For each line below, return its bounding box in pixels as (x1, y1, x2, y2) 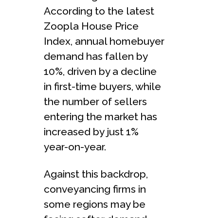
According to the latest (44, 4, 154, 17)
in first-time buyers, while (44, 80, 161, 92)
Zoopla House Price (44, 19, 139, 32)
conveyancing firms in (44, 182, 146, 195)
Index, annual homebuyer (44, 35, 164, 47)
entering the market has (44, 110, 157, 123)
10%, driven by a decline (44, 65, 157, 77)
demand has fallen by (44, 50, 147, 62)
